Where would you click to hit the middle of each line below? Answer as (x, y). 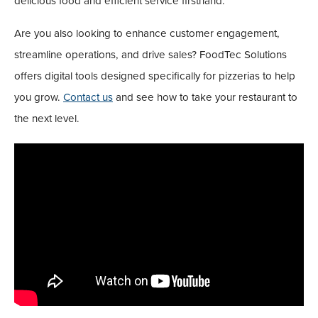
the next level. (47, 118)
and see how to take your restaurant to (205, 97)
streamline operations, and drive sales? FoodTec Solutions (150, 54)
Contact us (88, 97)
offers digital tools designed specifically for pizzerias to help (155, 76)
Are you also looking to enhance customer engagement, (147, 33)
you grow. (39, 97)
